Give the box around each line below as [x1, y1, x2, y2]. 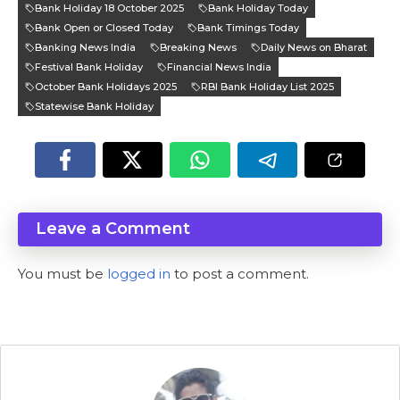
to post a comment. [171, 265, 309, 283]
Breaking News [160, 41, 237, 54]
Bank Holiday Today [208, 2, 308, 15]
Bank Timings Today [197, 21, 299, 35]
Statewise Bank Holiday [35, 100, 154, 113]
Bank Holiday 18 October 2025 [35, 2, 184, 15]
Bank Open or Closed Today [35, 21, 173, 35]
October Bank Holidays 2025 [35, 80, 177, 94]
